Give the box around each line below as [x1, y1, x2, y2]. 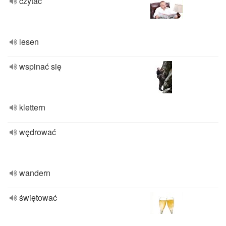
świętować [19, 192, 57, 203]
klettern [19, 101, 45, 113]
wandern [19, 167, 50, 179]
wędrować [19, 126, 56, 138]
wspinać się [19, 61, 62, 72]
